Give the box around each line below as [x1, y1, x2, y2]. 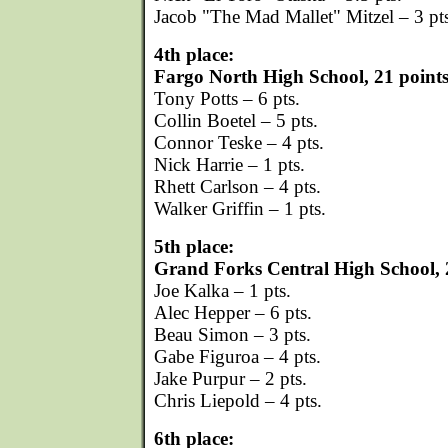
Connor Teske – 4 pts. [154, 132, 324, 153]
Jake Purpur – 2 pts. [154, 368, 307, 389]
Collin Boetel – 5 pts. [154, 110, 318, 131]
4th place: [154, 44, 234, 65]
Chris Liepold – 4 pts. [154, 390, 322, 411]
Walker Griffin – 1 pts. [154, 198, 326, 219]
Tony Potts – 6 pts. [154, 88, 300, 109]
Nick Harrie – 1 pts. [154, 154, 305, 175]
